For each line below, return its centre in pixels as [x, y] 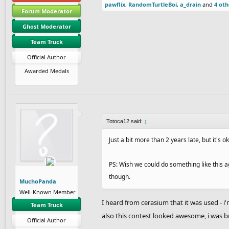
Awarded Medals [47, 71]
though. [120, 176]
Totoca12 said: [125, 121]
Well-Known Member [48, 192]
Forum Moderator [47, 11]
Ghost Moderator [47, 26]
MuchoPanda [38, 181]
